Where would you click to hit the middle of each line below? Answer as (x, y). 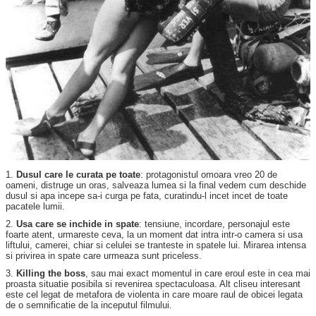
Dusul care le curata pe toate (78, 174)
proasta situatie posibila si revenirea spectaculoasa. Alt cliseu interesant (153, 284)
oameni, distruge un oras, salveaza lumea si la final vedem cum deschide (156, 185)
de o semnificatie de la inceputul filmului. (89, 305)
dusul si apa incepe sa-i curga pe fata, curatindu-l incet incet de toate (147, 195)
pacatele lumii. (35, 206)
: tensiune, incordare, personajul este (214, 224)
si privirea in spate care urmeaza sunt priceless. (104, 255)
